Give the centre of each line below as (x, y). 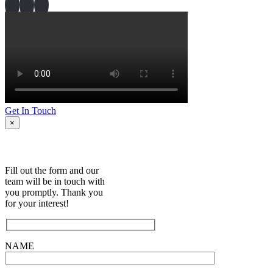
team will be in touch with (55, 182)
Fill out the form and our (52, 171)
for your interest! (37, 204)
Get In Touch (30, 111)
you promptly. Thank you (54, 193)
